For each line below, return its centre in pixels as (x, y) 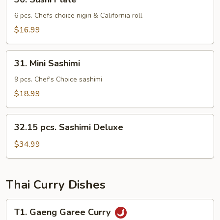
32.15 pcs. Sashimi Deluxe (69, 127)
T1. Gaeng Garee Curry (64, 212)
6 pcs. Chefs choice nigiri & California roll (78, 15)
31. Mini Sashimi (47, 63)
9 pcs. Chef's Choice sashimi (58, 79)
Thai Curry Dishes (56, 185)
